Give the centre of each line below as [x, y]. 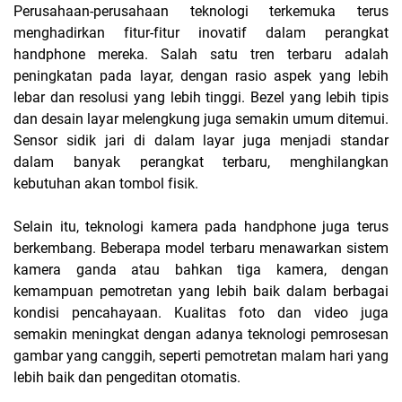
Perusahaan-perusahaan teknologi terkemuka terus [201, 12]
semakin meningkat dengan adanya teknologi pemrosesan [201, 335]
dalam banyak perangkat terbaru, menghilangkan [201, 162]
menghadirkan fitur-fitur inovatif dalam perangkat [201, 33]
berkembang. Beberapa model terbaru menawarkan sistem [201, 249]
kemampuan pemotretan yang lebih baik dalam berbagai [201, 292]
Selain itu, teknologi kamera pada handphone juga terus [201, 227]
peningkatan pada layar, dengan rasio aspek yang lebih [201, 76]
